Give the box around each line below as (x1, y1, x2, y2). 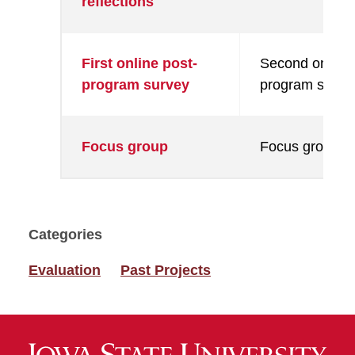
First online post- (82, 55, 197, 71)
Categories (29, 227, 102, 242)
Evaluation (29, 262, 101, 278)
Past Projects (120, 262, 211, 278)
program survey (82, 77, 189, 93)
